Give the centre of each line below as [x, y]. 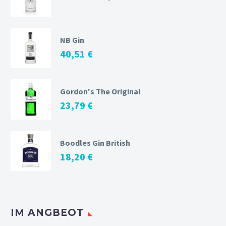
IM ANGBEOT [47, 212]
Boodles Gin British [95, 143]
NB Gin [72, 40]
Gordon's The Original [100, 91]
